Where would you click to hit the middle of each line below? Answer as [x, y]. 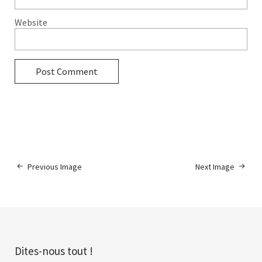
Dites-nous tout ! [54, 251]
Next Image [215, 166]
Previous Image [55, 166]
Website [31, 22]
